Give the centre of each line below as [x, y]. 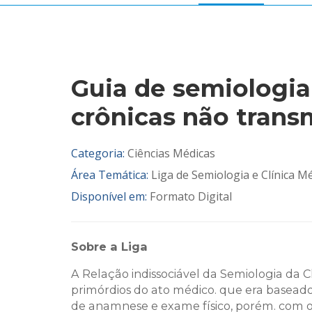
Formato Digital [191, 197]
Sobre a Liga [109, 247]
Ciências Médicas [171, 154]
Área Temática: [111, 175]
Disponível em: [110, 197]
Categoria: [99, 154]
